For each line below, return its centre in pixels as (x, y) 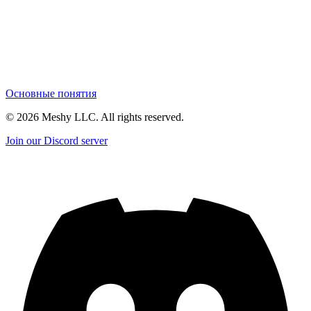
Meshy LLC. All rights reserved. (111, 117)
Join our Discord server (57, 140)
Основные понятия (51, 93)
